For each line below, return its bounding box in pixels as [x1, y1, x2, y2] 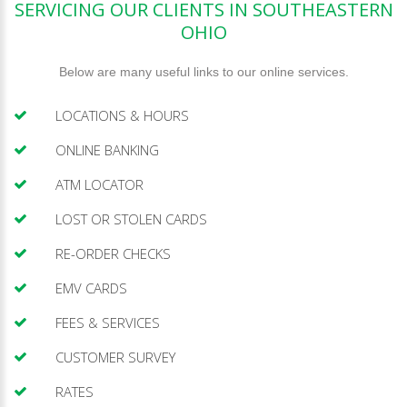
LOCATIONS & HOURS [55, 106, 189, 124]
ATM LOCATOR [55, 175, 144, 194]
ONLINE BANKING [55, 141, 159, 159]
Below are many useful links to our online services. [58, 65, 349, 79]
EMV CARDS [55, 279, 127, 297]
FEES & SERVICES [55, 313, 160, 332]
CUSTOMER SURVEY [55, 348, 175, 366]
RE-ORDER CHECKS [55, 244, 171, 263]
